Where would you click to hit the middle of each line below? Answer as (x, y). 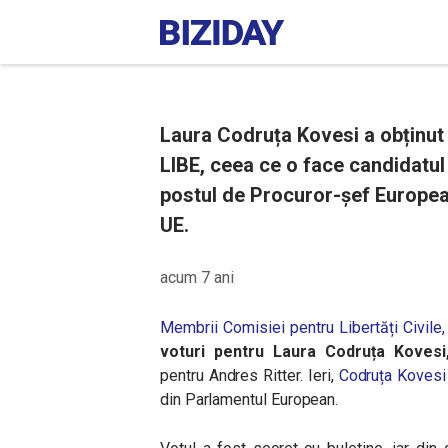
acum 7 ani (197, 277)
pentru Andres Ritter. (234, 375)
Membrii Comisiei (225, 327)
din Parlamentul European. (249, 399)
